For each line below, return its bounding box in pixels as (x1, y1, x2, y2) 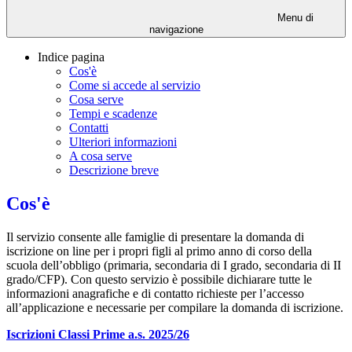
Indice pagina (38, 50, 104, 64)
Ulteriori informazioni (69, 135, 177, 149)
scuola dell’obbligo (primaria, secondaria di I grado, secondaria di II (6, 258, 341, 272)
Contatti (69, 121, 108, 135)
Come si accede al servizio (69, 79, 200, 93)
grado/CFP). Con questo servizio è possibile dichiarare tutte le (6, 272, 312, 286)
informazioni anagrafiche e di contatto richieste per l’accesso (6, 286, 304, 300)
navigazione (148, 24, 203, 36)
